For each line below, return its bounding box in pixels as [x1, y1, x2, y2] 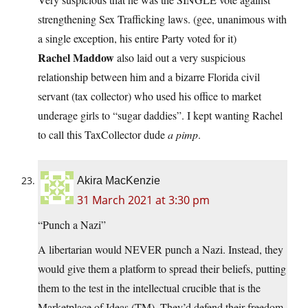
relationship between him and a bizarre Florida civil [38, 69, 260, 85]
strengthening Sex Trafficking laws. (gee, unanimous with [38, 12, 287, 27]
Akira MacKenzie [77, 175, 160, 187]
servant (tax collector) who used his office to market [38, 89, 261, 104]
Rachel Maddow [38, 49, 114, 66]
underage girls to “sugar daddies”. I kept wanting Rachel [38, 108, 283, 123]
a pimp [168, 127, 198, 142]
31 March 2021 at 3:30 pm [77, 192, 210, 208]
